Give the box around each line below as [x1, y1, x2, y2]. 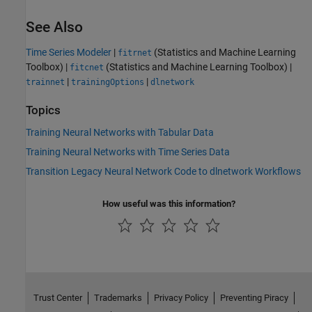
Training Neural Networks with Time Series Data [26, 146, 230, 157]
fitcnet [70, 63, 104, 73]
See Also [26, 19, 83, 36]
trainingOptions [71, 77, 144, 88]
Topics [26, 104, 61, 118]
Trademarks [93, 292, 142, 304]
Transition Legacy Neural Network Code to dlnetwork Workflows [26, 165, 301, 177]
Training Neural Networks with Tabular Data [26, 126, 214, 138]
